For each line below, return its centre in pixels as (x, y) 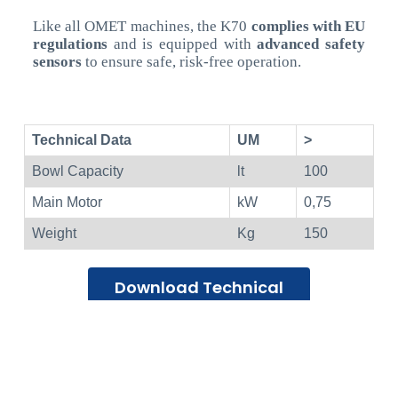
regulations (70, 44)
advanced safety (308, 44)
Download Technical (199, 288)
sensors (59, 62)
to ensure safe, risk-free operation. (193, 62)
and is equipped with (179, 44)
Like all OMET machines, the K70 (142, 27)
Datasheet (199, 312)
